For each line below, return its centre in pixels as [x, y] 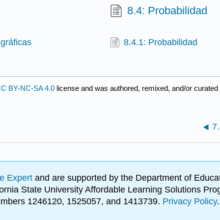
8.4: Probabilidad [167, 11]
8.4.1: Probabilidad [161, 42]
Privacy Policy [190, 202]
